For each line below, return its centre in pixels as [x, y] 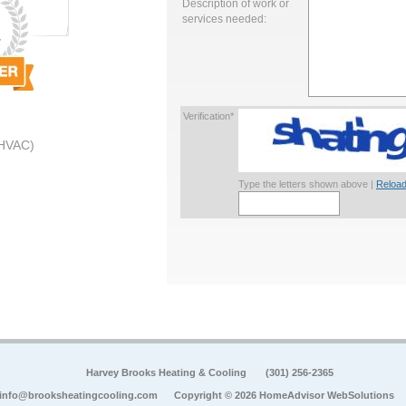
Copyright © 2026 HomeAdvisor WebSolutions [284, 395]
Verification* [208, 116]
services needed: [224, 18]
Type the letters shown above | [307, 184]
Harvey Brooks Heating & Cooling [168, 372]
